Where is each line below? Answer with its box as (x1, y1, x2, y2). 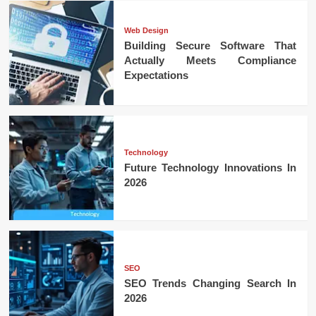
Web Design (123, 25, 169, 35)
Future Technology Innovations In (123, 162, 297, 174)
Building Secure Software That (123, 39, 297, 51)
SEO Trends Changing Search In (123, 276, 297, 289)
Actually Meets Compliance (123, 54, 297, 66)
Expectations (123, 68, 188, 81)
